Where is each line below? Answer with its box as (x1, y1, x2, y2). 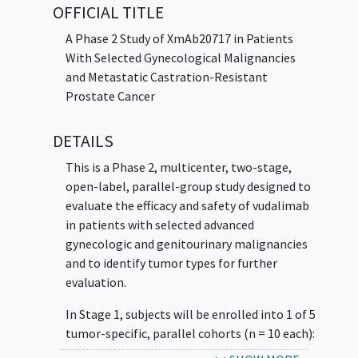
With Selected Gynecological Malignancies (65, 49, 296, 66)
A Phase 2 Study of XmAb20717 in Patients (65, 30, 293, 46)
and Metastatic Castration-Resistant (65, 68, 268, 85)
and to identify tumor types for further (65, 254, 277, 271)
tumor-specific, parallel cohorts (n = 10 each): (65, 324, 315, 341)
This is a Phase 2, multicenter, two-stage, (65, 158, 292, 175)
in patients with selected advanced (65, 216, 254, 233)
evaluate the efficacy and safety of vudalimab (65, 197, 309, 213)
